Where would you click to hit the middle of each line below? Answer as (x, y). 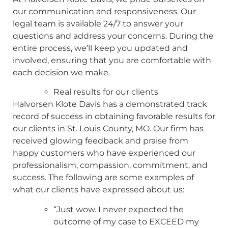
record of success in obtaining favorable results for (114, 117)
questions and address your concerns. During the (113, 36)
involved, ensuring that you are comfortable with (112, 60)
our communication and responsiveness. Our (104, 11)
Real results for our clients (106, 92)
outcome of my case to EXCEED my (126, 221)
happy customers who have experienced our (104, 153)
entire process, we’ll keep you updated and (100, 48)
